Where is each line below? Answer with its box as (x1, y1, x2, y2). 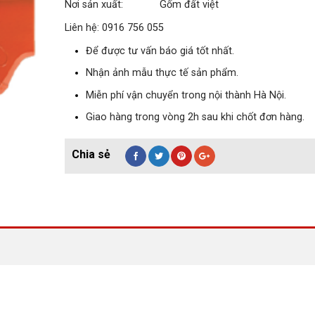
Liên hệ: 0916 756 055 (65, 21, 165, 34)
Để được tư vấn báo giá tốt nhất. (86, 44, 235, 57)
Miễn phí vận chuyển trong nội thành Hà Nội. (86, 89, 287, 101)
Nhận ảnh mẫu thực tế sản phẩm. (86, 67, 239, 79)
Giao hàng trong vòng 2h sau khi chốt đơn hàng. (86, 111, 305, 124)
